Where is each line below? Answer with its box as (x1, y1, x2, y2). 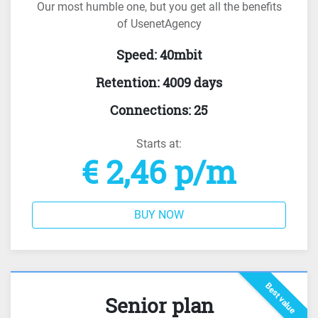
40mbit (159, 46, 202, 63)
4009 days (163, 74, 222, 91)
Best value (263, 280, 298, 316)
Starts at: (136, 137, 182, 150)
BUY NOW (134, 208, 184, 221)
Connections (110, 102, 188, 119)
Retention (96, 74, 157, 91)
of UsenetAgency (116, 17, 202, 31)
